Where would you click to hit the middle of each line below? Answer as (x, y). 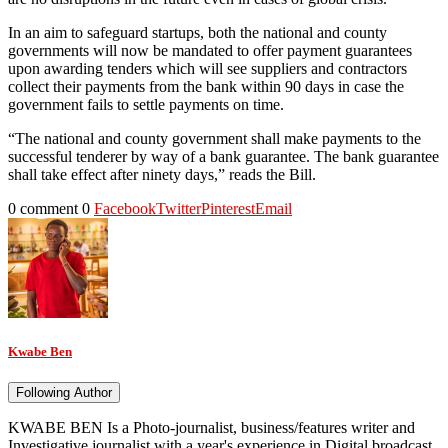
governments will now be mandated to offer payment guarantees (210, 50)
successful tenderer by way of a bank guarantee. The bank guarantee (223, 156)
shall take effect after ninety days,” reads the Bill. (162, 174)
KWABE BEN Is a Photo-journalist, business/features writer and (211, 428)
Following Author (64, 393)
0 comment (43, 208)
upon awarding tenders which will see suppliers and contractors (207, 68)
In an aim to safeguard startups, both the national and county (197, 32)
